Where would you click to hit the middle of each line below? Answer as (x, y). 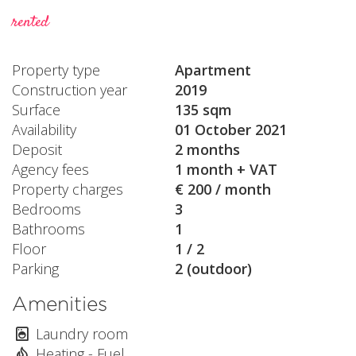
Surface (36, 109)
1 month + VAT (226, 169)
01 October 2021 (231, 129)
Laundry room (82, 334)
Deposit (37, 149)
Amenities (60, 303)
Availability (44, 129)
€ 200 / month (223, 189)
